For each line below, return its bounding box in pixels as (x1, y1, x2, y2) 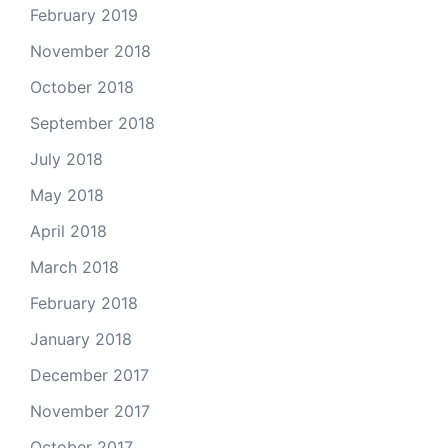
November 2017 (30, 401, 150, 421)
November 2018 (30, 41, 151, 61)
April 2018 (30, 221, 107, 241)
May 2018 (30, 185, 104, 205)
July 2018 (30, 149, 103, 169)
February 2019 (30, 5, 138, 25)
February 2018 (30, 293, 138, 313)
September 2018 (30, 113, 155, 133)
